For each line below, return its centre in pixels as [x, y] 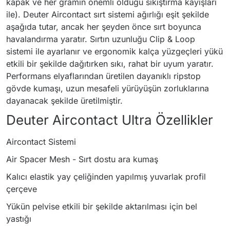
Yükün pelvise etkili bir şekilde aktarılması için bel [102, 206]
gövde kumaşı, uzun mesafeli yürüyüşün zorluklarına [108, 88]
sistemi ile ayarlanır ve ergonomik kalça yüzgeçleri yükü [114, 51]
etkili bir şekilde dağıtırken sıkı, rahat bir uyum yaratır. [110, 64]
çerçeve [22, 189]
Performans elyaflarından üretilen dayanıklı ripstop [103, 76]
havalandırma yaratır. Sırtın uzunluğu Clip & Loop [101, 39]
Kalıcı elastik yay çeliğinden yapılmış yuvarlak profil [106, 177]
